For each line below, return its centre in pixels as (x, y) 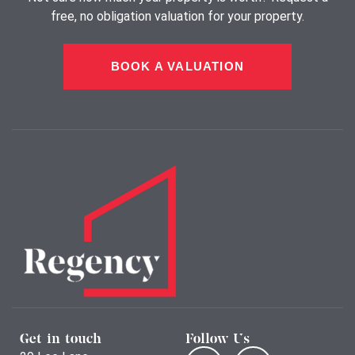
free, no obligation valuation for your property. (177, 17)
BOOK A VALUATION (177, 67)
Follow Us (218, 339)
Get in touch (61, 339)
